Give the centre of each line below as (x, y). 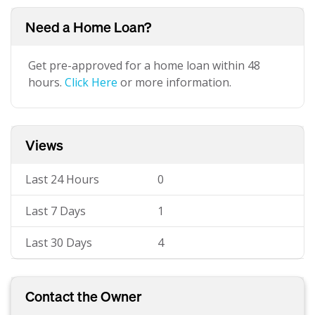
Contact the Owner (84, 296)
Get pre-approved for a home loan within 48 (144, 65)
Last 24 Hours (62, 179)
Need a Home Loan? (88, 27)
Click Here (91, 82)
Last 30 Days (59, 243)
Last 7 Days (56, 211)
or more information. (174, 82)
